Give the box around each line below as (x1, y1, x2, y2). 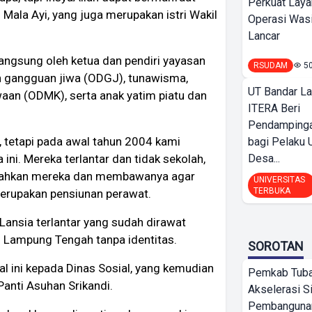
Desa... (248, 152, 280, 165)
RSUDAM (253, 61, 288, 70)
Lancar (248, 29, 280, 42)
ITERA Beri (248, 102, 300, 115)
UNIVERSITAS (253, 175, 305, 185)
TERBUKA (253, 186, 290, 196)
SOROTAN (248, 239, 304, 253)
